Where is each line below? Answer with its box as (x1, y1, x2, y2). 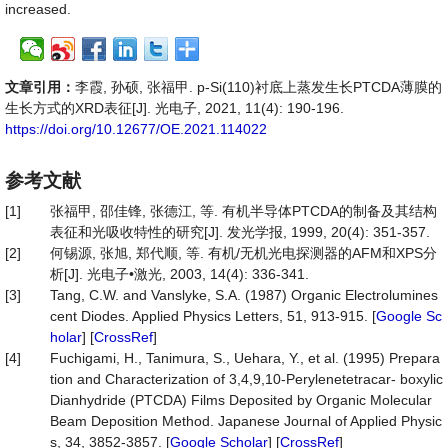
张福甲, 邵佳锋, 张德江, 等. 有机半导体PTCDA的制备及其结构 (50, 203, 437, 219)
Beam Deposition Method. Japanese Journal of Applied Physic (50, 413, 442, 429)
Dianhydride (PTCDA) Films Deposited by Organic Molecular (50, 392, 432, 408)
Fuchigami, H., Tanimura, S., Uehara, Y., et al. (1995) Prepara (50, 350, 440, 366)
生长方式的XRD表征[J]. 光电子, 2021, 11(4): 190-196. (5, 100, 344, 116)
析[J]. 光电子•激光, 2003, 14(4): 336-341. (50, 266, 309, 282)
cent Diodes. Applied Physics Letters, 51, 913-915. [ (50, 308, 376, 324)
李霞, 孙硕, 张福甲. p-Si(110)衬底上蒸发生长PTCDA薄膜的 (75, 79, 442, 95)
